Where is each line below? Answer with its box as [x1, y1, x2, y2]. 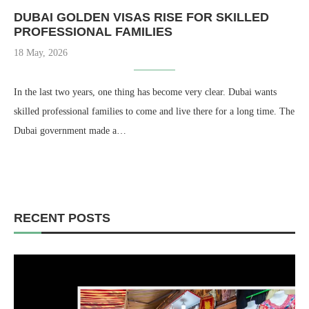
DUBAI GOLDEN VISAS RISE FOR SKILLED [14, 10, 269, 24]
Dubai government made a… [14, 126, 126, 136]
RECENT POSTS [14, 211, 110, 225]
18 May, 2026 [14, 48, 68, 58]
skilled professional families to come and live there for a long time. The [14, 106, 295, 117]
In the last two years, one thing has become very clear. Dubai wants [14, 87, 277, 97]
